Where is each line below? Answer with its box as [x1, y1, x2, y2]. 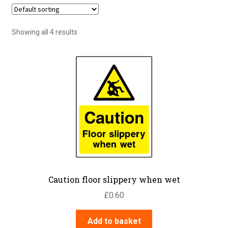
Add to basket [87, 216, 141, 226]
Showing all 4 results [11, 27, 77, 36]
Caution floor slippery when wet [48, 174, 180, 185]
